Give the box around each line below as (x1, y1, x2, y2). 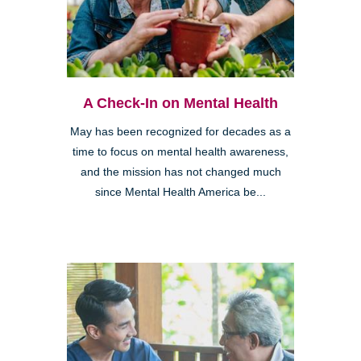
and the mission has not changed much (80, 166, 281, 179)
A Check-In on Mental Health (83, 95, 278, 112)
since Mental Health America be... (95, 186, 266, 199)
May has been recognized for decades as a (70, 126, 291, 139)
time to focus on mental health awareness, (73, 146, 288, 159)
